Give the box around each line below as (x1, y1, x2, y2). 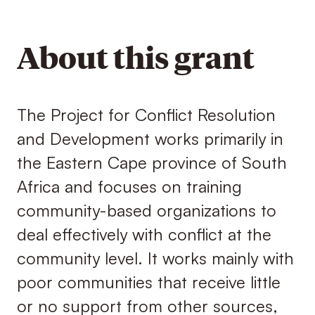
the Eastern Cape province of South (16, 152, 287, 174)
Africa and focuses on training (16, 176, 242, 198)
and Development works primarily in (16, 128, 283, 150)
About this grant (16, 37, 255, 77)
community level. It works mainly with (16, 247, 294, 269)
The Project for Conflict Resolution (16, 104, 276, 126)
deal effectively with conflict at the (16, 224, 271, 245)
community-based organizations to (16, 200, 276, 221)
